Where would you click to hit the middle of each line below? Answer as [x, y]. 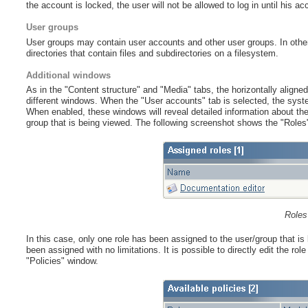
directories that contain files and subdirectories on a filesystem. [153, 53]
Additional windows [69, 75]
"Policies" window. [63, 261]
